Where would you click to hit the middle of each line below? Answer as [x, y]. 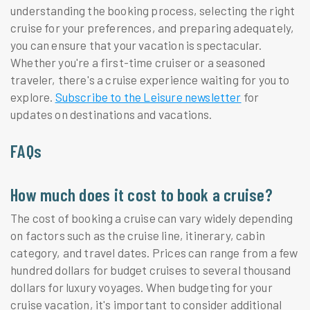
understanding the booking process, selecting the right [153, 11]
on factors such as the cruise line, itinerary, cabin [138, 236]
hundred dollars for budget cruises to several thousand [151, 270]
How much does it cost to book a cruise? [142, 194]
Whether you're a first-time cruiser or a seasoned [138, 63]
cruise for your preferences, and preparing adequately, [153, 28]
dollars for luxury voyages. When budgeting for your [142, 288]
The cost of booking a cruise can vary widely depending [152, 218]
